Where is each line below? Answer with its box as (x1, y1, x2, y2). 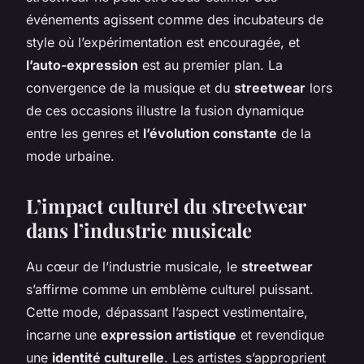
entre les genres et (26, 124, 143, 141)
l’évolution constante (143, 124, 277, 141)
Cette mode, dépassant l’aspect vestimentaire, (26, 303, 308, 320)
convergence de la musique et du (26, 79, 234, 96)
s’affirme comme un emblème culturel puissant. (26, 280, 314, 297)
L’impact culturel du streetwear (26, 192, 305, 219)
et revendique (236, 326, 324, 343)
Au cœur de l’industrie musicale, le (26, 258, 241, 275)
